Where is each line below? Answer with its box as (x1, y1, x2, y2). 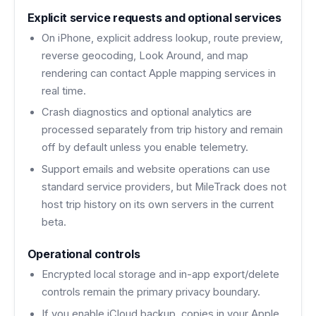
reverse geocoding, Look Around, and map (41, 49, 248, 62)
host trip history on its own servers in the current (41, 197, 274, 211)
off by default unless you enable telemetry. (41, 141, 248, 154)
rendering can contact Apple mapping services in (41, 66, 276, 80)
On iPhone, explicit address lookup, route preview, (41, 31, 283, 44)
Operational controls (27, 246, 140, 261)
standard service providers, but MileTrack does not (41, 180, 286, 193)
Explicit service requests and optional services (27, 10, 281, 25)
